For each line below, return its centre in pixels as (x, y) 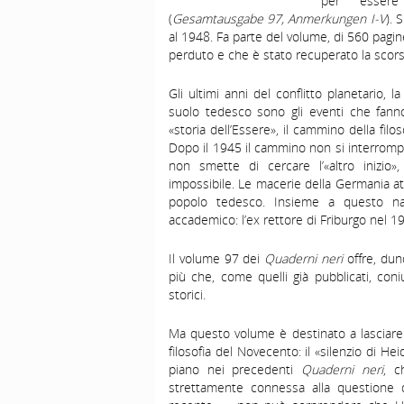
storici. (187, 294)
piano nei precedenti (235, 369)
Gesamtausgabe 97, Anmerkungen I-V (279, 19)
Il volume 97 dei (217, 258)
